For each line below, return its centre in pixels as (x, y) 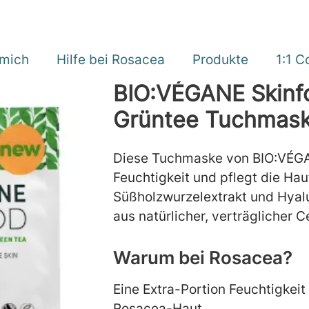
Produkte (220, 59)
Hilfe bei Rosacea (111, 59)
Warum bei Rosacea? (203, 257)
